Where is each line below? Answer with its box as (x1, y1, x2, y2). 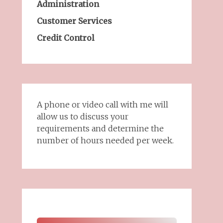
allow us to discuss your (36, 111, 128, 122)
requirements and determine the (36, 123, 164, 134)
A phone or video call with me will (36, 100, 168, 110)
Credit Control (36, 33, 95, 43)
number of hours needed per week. (36, 135, 174, 146)
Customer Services (36, 16, 112, 26)
